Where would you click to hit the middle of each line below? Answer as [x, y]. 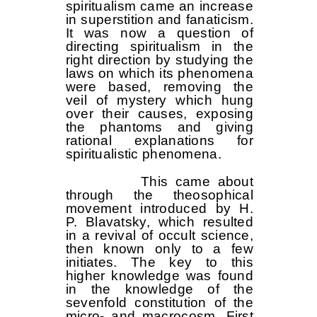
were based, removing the [159, 87]
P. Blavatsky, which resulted [159, 222]
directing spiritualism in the [159, 47]
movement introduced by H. [159, 209]
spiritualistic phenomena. [143, 154]
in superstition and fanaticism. [159, 20]
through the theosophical [159, 195]
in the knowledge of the [159, 289]
